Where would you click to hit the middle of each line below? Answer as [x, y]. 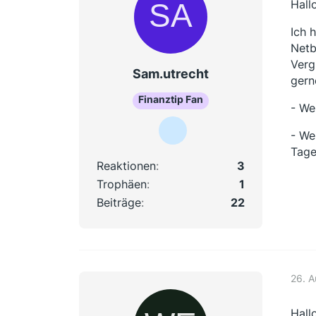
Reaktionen [126, 165]
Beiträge [119, 202]
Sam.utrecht [171, 74]
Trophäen [122, 184]
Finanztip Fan [171, 99]
